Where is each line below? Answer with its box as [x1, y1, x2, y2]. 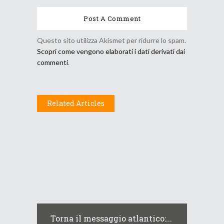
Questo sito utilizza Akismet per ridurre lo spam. [37, 36, 186, 45]
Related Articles [47, 98, 104, 108]
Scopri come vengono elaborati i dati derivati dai [37, 47, 185, 56]
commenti [37, 58, 68, 67]
